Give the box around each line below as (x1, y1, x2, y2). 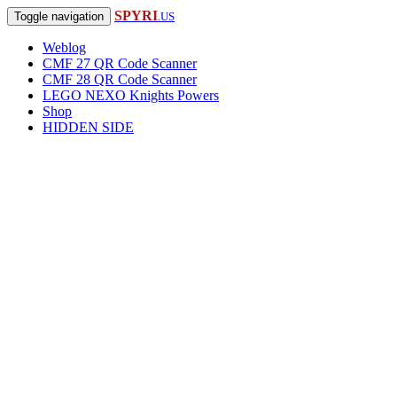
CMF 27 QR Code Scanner (43, 56, 197, 71)
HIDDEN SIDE (43, 120, 134, 135)
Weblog (43, 40, 86, 55)
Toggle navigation (14, 10, 104, 23)
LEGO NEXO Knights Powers (43, 88, 219, 103)
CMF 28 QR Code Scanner (43, 72, 197, 87)
